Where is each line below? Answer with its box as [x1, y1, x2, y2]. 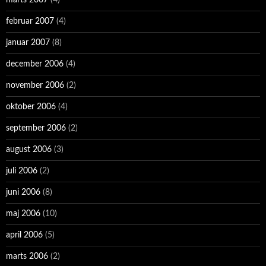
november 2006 [6, 81, 64, 90]
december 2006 [6, 60, 64, 69]
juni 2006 [6, 188, 40, 197]
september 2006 [6, 124, 66, 133]
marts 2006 [6, 252, 48, 261]
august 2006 [6, 145, 52, 154]
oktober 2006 [6, 103, 56, 112]
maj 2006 [6, 210, 40, 218]
